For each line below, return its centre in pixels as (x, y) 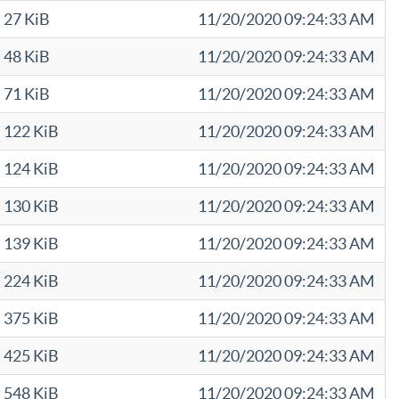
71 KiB (27, 94)
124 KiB (31, 169)
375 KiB (31, 318)
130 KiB (31, 206)
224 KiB (31, 281)
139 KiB (31, 244)
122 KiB (31, 131)
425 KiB (31, 356)
